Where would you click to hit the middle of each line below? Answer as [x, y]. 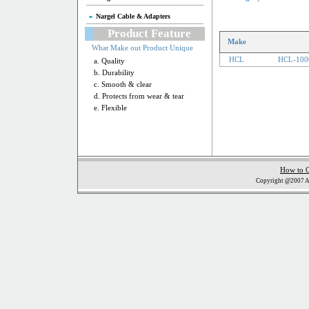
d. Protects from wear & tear [139, 96]
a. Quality [109, 61]
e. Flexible [110, 108]
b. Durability [114, 73]
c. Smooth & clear [123, 84]
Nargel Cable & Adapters [133, 16]
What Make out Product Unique [142, 48]
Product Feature [149, 33]
